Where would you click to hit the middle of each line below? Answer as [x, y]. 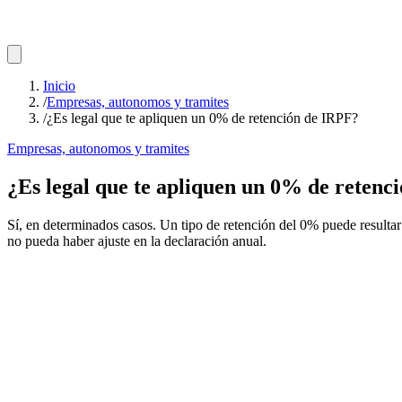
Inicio [59, 86]
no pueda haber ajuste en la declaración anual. [137, 240]
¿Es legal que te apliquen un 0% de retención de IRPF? [202, 118]
